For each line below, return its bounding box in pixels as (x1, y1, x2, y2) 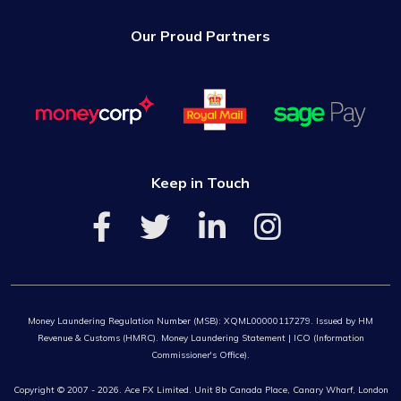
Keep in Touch (151, 173, 250, 192)
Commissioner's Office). (151, 348, 250, 361)
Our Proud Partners (131, 27, 270, 46)
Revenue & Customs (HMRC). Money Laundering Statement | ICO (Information (37, 331, 364, 344)
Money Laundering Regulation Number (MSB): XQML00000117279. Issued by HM (28, 314, 373, 327)
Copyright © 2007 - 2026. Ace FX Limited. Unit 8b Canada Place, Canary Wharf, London (13, 383, 388, 396)
